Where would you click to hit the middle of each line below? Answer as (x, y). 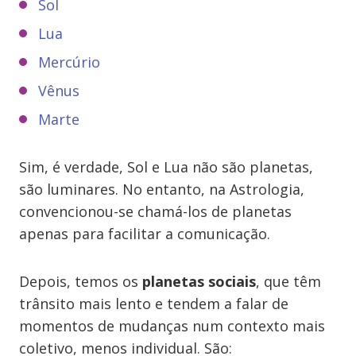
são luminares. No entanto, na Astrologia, (162, 189)
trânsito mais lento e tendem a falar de (154, 304)
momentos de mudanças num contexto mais (172, 326)
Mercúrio (69, 62)
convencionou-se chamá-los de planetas (155, 211)
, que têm (288, 281)
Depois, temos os (81, 281)
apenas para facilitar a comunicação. (145, 234)
